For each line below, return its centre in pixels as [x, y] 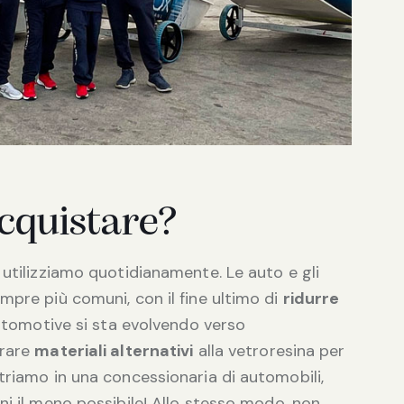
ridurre [311, 298]
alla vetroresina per [269, 350]
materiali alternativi [114, 350]
